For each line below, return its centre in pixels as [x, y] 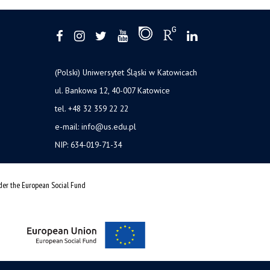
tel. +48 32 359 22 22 [92, 109]
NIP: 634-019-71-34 [88, 145]
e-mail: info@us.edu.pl [96, 127]
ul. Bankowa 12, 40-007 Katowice [112, 91]
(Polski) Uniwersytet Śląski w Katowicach [126, 73]
